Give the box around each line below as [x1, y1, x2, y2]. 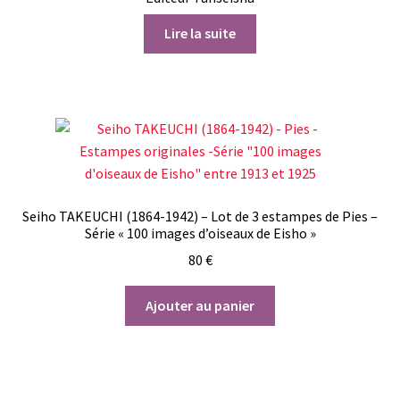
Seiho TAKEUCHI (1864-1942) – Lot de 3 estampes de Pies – [22, 206, 378, 225]
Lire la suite [164, 24, 236, 43]
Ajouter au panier [146, 296, 254, 315]
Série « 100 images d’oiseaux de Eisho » [84, 223, 316, 242]
